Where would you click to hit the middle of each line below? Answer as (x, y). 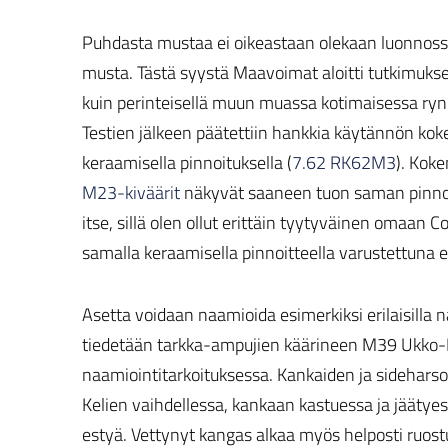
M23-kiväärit (133, 193)
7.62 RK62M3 (344, 163)
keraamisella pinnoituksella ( (187, 163)
